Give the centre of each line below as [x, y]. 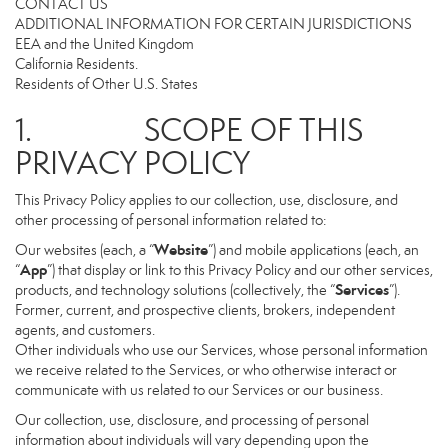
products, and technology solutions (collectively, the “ [175, 290]
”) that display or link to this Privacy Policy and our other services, [240, 270]
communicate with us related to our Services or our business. [199, 390]
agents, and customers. [85, 330]
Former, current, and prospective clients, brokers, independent [205, 310]
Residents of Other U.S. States [106, 84]
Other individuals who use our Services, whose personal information [221, 350]
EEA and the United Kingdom [104, 44]
